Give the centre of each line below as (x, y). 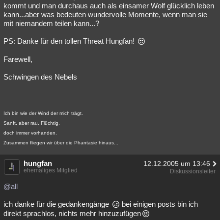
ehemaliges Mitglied (51, 170)
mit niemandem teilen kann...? (51, 23)
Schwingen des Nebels (40, 77)
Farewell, (18, 59)
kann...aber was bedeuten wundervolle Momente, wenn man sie (105, 14)
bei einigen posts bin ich (159, 204)
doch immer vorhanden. (30, 133)
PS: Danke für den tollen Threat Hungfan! (70, 41)
